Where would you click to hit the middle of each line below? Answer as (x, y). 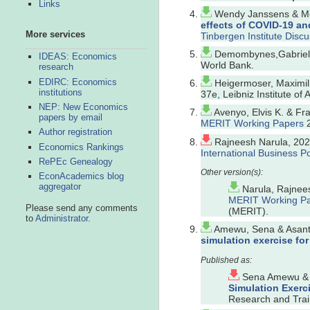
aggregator (60, 187)
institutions (60, 92)
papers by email (70, 117)
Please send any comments (81, 208)
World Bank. (227, 65)
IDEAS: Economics (77, 57)
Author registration (75, 132)
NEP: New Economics (83, 107)
